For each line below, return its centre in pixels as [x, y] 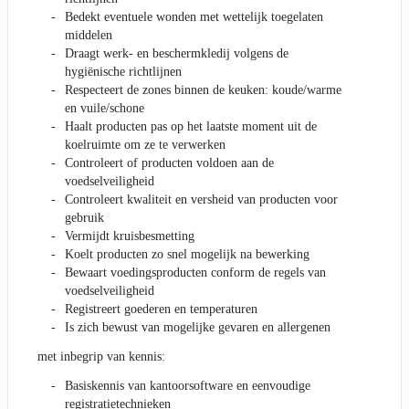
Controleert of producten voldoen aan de [169, 163]
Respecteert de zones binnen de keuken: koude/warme [203, 90]
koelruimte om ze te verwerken [145, 145]
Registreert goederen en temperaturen [161, 309]
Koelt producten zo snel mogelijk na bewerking [187, 255]
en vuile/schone [105, 109]
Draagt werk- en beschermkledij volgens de [177, 54]
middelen [89, 36]
